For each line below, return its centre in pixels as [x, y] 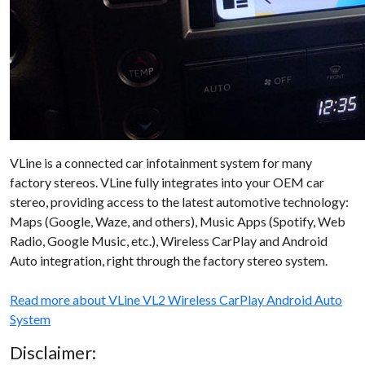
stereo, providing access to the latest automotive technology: [179, 202]
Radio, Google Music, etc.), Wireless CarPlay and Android [169, 241]
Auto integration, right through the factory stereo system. [169, 260]
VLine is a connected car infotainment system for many [161, 163]
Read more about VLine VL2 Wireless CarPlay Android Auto [176, 299]
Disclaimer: [53, 353]
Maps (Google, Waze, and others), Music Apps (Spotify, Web [178, 221]
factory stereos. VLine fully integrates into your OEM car [167, 182]
